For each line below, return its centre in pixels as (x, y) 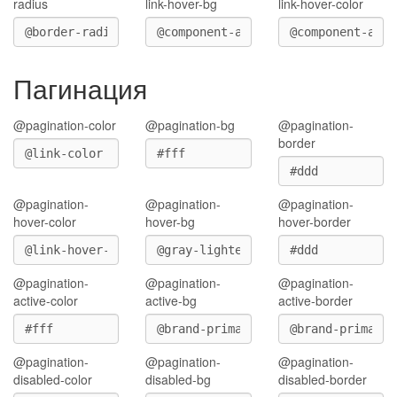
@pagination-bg (191, 125)
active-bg (171, 300)
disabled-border (322, 379)
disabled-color (53, 379)
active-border (315, 300)
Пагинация (80, 88)
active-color (46, 300)
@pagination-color (65, 125)
